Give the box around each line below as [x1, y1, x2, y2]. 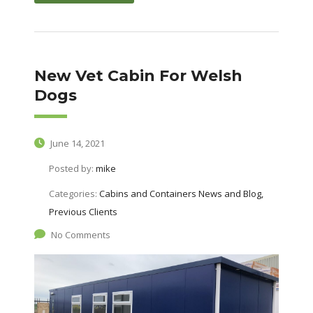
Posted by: [48, 162, 96, 175]
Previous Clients [48, 205, 117, 219]
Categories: [48, 187, 99, 201]
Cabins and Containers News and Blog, [99, 187, 263, 201]
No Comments [50, 228, 110, 242]
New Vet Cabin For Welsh [34, 66, 242, 86]
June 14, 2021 [48, 137, 105, 150]
